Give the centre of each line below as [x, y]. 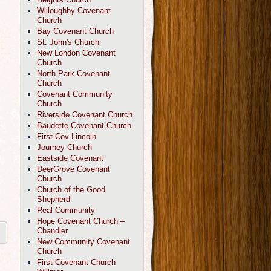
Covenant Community [75, 94]
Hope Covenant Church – [81, 221]
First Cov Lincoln [67, 136]
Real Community [66, 210]
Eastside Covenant [70, 158]
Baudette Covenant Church [84, 126]
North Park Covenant [73, 73]
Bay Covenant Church [75, 31]
